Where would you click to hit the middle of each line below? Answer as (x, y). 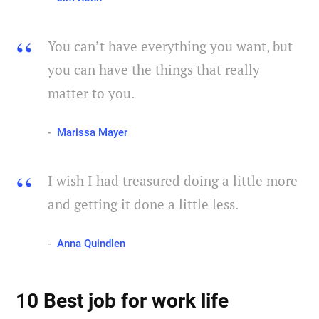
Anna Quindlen (91, 244)
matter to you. (91, 93)
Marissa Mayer (92, 133)
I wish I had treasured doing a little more (173, 181)
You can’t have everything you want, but (170, 46)
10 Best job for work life (122, 300)
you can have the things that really (154, 70)
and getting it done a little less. (143, 204)
